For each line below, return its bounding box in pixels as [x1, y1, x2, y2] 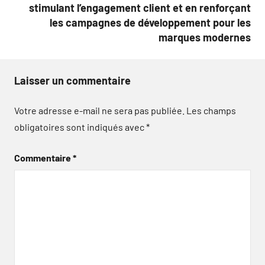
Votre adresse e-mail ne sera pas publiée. [14, 104, 185, 116]
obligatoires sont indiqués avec [14, 121, 146, 132]
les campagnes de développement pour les [50, 15, 251, 29]
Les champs [186, 104, 236, 116]
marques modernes [159, 30, 251, 44]
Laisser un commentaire [14, 73, 131, 87]
